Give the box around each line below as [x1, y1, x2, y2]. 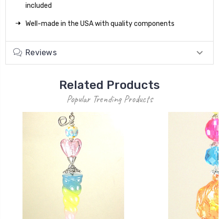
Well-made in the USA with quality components [25, 20, 175, 28]
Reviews [25, 48, 57, 58]
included [25, 1, 52, 10]
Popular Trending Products [66, 93, 153, 106]
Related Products [59, 78, 160, 92]
